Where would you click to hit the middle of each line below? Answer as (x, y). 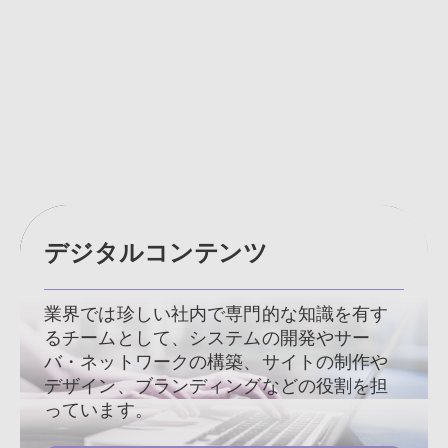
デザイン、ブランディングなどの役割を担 (216, 386)
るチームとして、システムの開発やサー (207, 338)
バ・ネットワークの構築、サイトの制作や (216, 362)
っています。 (98, 410)
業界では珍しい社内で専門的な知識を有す (216, 314)
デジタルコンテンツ (156, 253)
